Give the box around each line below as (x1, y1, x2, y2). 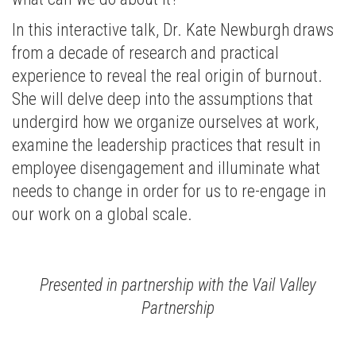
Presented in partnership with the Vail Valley (40, 275, 316, 295)
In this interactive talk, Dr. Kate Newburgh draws (12, 20, 334, 40)
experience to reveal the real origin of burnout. (12, 66, 323, 86)
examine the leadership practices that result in (12, 135, 321, 155)
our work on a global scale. (12, 204, 192, 224)
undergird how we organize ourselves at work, (12, 112, 319, 132)
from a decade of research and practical (12, 43, 279, 63)
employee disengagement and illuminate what (12, 158, 320, 178)
